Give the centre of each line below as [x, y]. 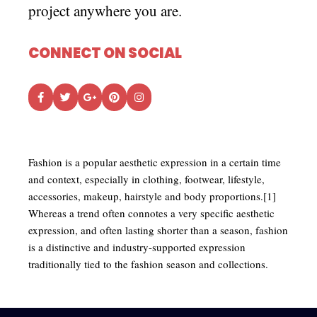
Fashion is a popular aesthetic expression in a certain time [155, 162]
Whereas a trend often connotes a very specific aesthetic [151, 213]
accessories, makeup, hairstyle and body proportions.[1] [152, 196]
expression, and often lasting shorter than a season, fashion [158, 230]
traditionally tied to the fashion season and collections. [148, 264]
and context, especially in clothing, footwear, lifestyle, [146, 179]
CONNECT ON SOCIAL [105, 53]
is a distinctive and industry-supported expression [137, 247]
